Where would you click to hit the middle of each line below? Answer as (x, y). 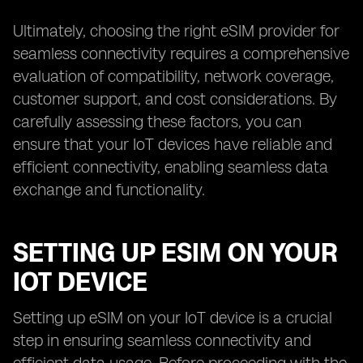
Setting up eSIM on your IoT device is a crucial (173, 318)
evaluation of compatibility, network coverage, (173, 76)
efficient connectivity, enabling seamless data (171, 167)
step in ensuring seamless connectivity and (162, 340)
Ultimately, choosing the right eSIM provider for (176, 31)
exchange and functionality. (109, 190)
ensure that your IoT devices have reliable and (173, 144)
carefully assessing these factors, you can (157, 122)
